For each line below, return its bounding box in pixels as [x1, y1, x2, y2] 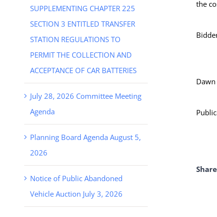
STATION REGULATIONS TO [30, 34, 121, 44]
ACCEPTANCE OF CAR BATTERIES [30, 65, 137, 75]
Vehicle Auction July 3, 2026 [30, 188, 123, 199]
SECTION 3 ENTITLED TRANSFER [30, 18, 135, 29]
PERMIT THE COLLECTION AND [30, 49, 132, 60]
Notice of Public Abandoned [30, 173, 123, 183]
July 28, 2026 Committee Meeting [30, 91, 141, 101]
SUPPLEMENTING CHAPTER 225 [30, 3, 135, 13]
